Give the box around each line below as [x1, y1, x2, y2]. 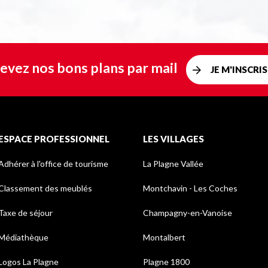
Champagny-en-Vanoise [143, 208, 232, 218]
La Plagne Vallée [143, 159, 203, 169]
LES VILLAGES [143, 133, 204, 145]
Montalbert [143, 232, 185, 243]
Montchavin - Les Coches [143, 183, 237, 194]
